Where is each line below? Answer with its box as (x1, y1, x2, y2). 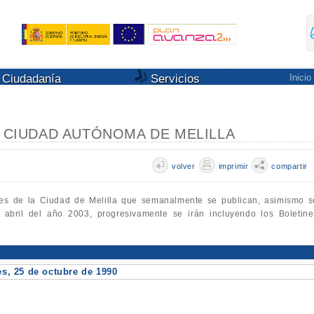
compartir (271, 162, 308, 170)
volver (172, 162, 196, 170)
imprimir (218, 162, 249, 170)
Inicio (289, 72, 311, 83)
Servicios (147, 72, 200, 86)
